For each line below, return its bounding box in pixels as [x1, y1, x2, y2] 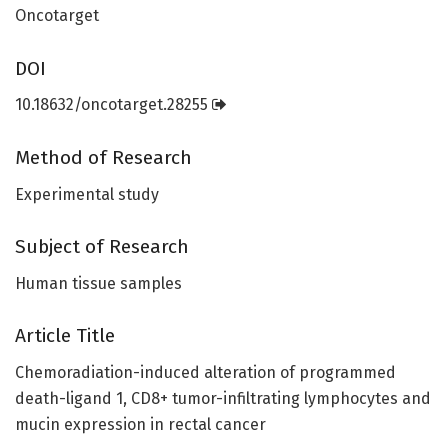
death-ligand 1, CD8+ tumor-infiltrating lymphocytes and [15, 388, 431, 408]
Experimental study [15, 184, 159, 204]
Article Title [15, 324, 115, 348]
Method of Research [15, 146, 192, 169]
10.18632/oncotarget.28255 [15, 95, 212, 115]
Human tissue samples [15, 273, 182, 293]
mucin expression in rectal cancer [15, 414, 266, 434]
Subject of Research [15, 235, 189, 259]
